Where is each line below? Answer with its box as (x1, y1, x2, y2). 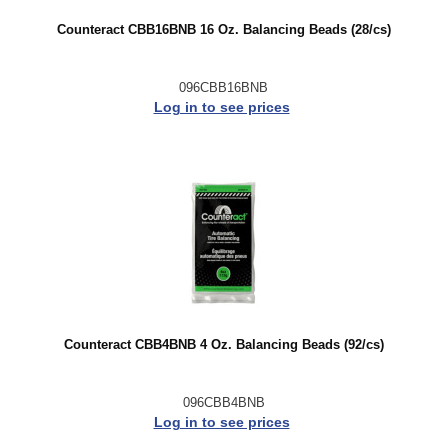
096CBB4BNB (182, 395, 265, 410)
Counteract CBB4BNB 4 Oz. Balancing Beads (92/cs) (63, 338, 384, 352)
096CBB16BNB (179, 79, 268, 95)
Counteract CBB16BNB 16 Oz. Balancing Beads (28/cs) (56, 22, 391, 37)
